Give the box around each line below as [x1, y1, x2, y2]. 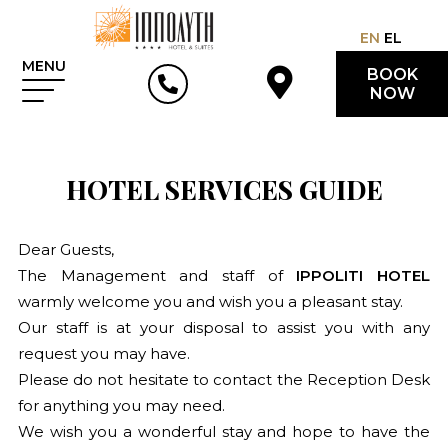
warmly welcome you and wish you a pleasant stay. [17, 292, 403, 311]
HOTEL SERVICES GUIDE [65, 172, 383, 207]
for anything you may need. [17, 396, 225, 415]
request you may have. [17, 344, 190, 363]
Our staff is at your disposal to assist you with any [17, 318, 431, 337]
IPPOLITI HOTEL [296, 266, 431, 285]
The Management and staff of [17, 266, 297, 285]
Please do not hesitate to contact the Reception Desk [17, 370, 431, 389]
